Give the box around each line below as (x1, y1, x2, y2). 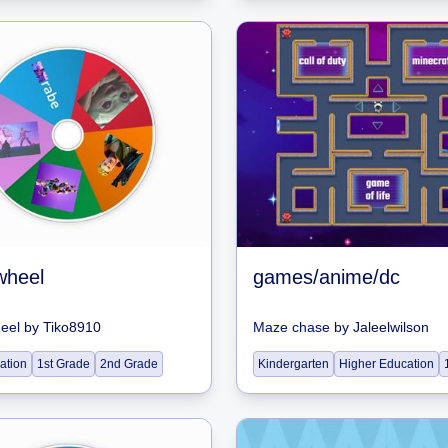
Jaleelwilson (353, 319, 429, 335)
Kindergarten (258, 357, 329, 371)
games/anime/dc (253, 266, 400, 288)
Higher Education (339, 357, 434, 371)
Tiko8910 (43, 319, 101, 335)
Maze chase (253, 319, 330, 335)
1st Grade (37, 357, 90, 371)
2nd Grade (100, 357, 158, 371)
